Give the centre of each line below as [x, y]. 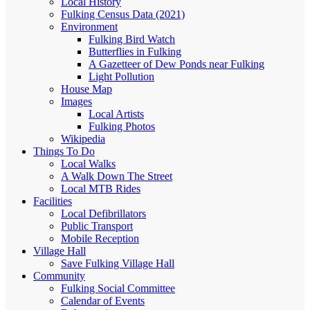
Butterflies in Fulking [135, 52]
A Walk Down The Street [117, 176]
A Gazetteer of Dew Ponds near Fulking [176, 64]
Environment [89, 27]
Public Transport [97, 226]
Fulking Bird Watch [132, 39]
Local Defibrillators [103, 214]
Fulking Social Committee [118, 289]
